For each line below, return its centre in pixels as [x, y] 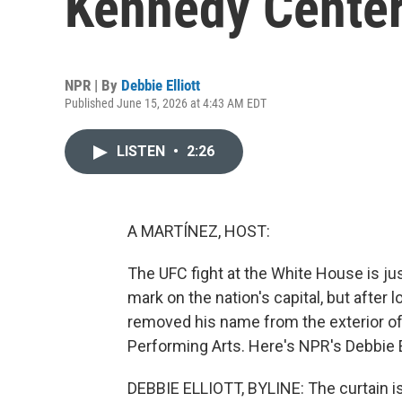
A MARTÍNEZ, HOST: [199, 231]
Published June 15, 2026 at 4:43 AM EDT [166, 103]
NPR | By [93, 85]
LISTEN [143, 151]
